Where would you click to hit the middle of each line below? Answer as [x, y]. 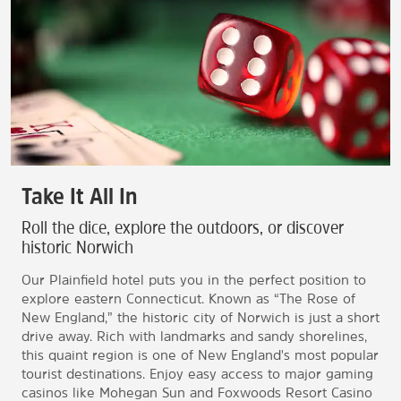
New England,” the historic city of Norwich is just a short [200, 318]
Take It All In [79, 196]
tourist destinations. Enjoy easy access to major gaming [197, 374]
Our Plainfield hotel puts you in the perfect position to [194, 280]
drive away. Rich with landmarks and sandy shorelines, [194, 337]
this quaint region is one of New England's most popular [200, 355]
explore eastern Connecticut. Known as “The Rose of [188, 299]
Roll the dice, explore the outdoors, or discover [183, 228]
